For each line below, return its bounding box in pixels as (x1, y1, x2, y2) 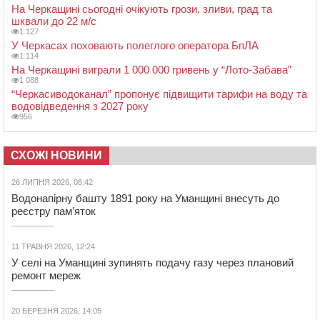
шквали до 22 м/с (11, 15, 96, 28)
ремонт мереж (11, 269, 81, 282)
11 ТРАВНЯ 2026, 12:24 (11, 242, 95, 251)
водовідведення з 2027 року (11, 100, 149, 113)
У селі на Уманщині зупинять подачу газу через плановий (11, 256, 294, 269)
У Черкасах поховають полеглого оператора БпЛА (11, 39, 259, 52)
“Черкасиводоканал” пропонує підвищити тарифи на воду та (11, 88, 307, 101)
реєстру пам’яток (11, 205, 96, 218)
